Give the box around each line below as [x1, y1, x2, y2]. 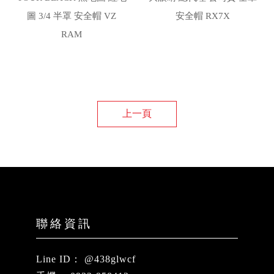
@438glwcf [84, 254, 136, 265]
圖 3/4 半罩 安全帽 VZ [27, 11, 116, 21]
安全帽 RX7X [175, 11, 230, 21]
